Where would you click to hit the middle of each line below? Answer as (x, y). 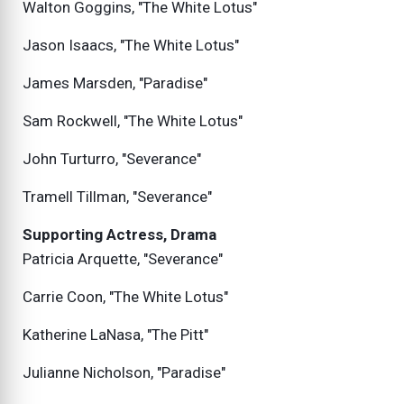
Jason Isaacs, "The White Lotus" (131, 46)
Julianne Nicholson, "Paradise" (124, 373)
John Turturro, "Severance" (112, 159)
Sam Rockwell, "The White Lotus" (133, 121)
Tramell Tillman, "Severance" (117, 197)
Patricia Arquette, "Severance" (123, 259)
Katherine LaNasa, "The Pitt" (115, 335)
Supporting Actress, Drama (119, 235)
